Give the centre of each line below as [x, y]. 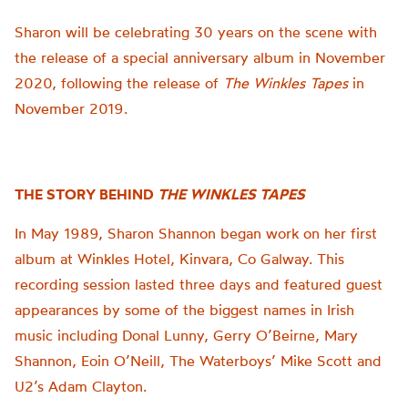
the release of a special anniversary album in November [200, 57]
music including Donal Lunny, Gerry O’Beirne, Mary [186, 335]
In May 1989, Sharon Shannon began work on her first [196, 233]
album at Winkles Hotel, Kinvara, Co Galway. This [179, 259]
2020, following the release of [119, 83]
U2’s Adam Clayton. [81, 386]
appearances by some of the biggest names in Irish [184, 310]
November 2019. [71, 108]
